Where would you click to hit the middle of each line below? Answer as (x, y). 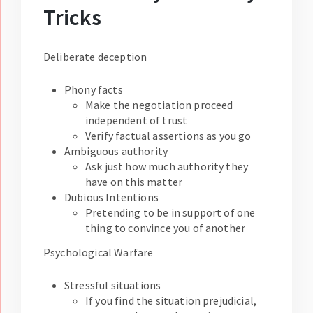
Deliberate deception (95, 57)
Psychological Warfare (99, 253)
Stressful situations (113, 285)
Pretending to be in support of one (170, 213)
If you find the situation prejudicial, (171, 301)
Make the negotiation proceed (159, 105)
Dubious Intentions (111, 197)
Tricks (72, 18)
